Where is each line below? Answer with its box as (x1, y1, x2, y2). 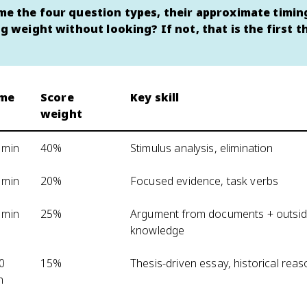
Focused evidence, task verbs (130, 173, 279, 188)
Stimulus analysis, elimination (130, 140, 273, 156)
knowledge (130, 223, 185, 238)
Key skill (130, 90, 180, 105)
